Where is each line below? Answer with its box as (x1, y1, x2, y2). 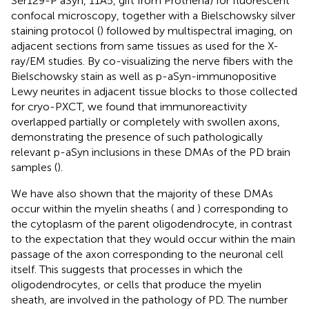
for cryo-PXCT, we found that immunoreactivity (11, 99, 247, 113)
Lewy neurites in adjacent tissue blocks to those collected (11, 84, 297, 98)
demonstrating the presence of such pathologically (11, 130, 263, 143)
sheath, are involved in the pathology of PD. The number (11, 292, 288, 306)
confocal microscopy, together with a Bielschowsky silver (11, 8, 295, 22)
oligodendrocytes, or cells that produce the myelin (11, 277, 261, 291)
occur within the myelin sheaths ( (11, 201, 174, 215)
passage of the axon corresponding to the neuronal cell (11, 247, 283, 261)
